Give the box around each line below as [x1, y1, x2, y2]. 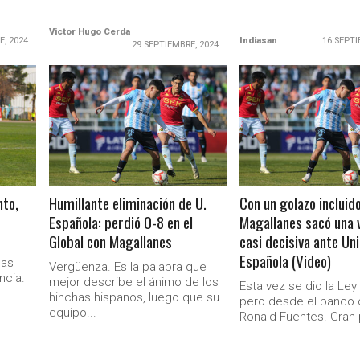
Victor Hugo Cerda [49, 27, 131, 37]
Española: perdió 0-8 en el [49, 211, 194, 234]
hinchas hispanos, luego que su [49, 290, 220, 305]
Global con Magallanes [49, 230, 173, 253]
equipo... [49, 305, 97, 320]
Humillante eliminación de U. [49, 191, 207, 215]
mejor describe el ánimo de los [49, 275, 219, 289]
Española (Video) [239, 249, 332, 272]
